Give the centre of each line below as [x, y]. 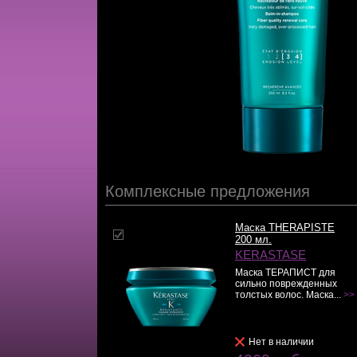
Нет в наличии [281, 342]
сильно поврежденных [286, 284]
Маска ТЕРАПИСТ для [285, 273]
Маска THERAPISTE [285, 228]
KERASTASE [271, 255]
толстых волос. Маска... [289, 295]
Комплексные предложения [208, 191]
